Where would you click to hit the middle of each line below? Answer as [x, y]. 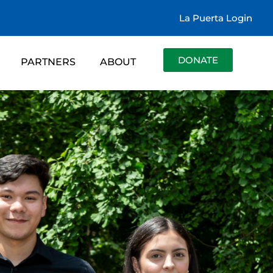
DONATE [198, 60]
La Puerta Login [216, 18]
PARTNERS [48, 62]
